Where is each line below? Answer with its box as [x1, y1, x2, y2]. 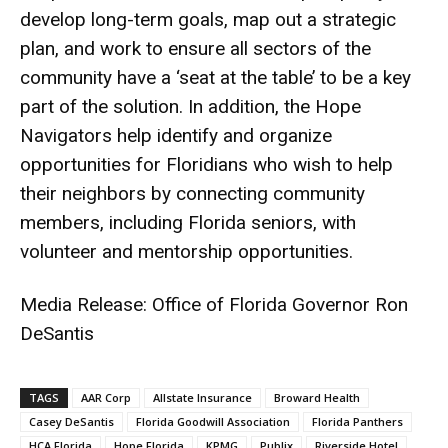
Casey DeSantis [29, 414, 114, 429]
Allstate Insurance [153, 390, 252, 405]
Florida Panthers [312, 414, 403, 429]
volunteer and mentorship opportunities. [20, 240, 353, 263]
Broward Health [274, 390, 360, 405]
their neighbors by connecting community [20, 182, 365, 205]
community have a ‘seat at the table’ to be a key [20, 66, 411, 89]
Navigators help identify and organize [20, 124, 332, 147]
